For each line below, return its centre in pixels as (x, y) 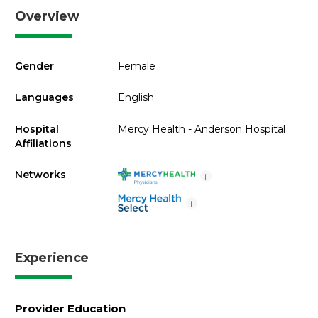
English (136, 98)
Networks (40, 175)
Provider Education (70, 309)
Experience (52, 258)
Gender (34, 66)
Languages (44, 98)
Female (136, 66)
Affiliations (43, 143)
